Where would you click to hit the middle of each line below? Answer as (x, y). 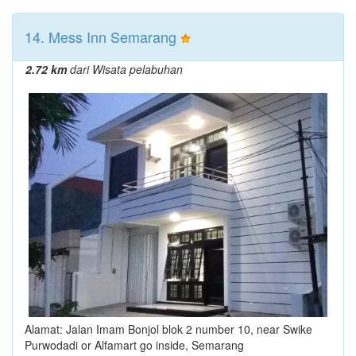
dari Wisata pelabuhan (125, 69)
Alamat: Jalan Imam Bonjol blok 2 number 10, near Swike (168, 329)
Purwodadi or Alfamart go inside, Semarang (134, 344)
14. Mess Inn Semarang (101, 36)
